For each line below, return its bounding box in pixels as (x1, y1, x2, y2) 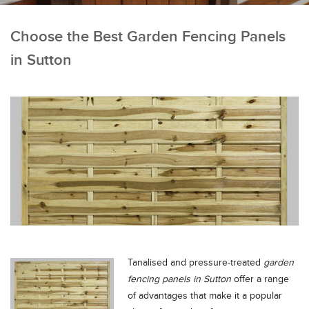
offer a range (231, 273, 289, 285)
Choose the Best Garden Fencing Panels (10, 28, 286, 46)
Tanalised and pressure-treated (128, 257, 263, 268)
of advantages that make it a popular (128, 290, 282, 301)
